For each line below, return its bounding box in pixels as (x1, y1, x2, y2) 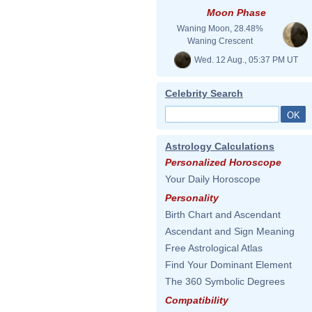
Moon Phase (206, 7, 266, 18)
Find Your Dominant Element (165, 259, 292, 270)
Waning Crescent (187, 36, 253, 46)
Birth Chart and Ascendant (165, 209, 281, 220)
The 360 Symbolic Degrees (165, 276, 285, 287)
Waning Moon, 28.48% (177, 24, 263, 33)
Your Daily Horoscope (165, 173, 260, 185)
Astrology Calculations (165, 141, 274, 152)
